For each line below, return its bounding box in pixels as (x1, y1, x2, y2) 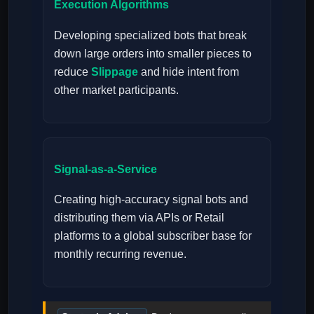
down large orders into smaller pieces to (54, 47, 252, 60)
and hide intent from (138, 65, 239, 78)
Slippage (91, 65, 138, 78)
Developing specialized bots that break (54, 29, 247, 41)
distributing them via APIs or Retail (54, 212, 224, 224)
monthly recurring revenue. (54, 248, 186, 261)
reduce (54, 65, 91, 78)
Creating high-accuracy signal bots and (54, 193, 248, 206)
